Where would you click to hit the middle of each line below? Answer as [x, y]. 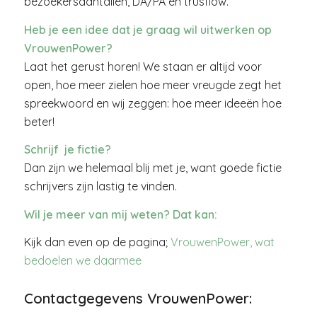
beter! [39, 121]
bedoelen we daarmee [82, 261]
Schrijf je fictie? [67, 150]
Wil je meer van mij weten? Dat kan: [120, 214]
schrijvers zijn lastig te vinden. [100, 186]
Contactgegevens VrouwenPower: [138, 299]
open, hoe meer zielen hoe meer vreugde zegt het [152, 85]
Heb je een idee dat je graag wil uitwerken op [148, 29]
